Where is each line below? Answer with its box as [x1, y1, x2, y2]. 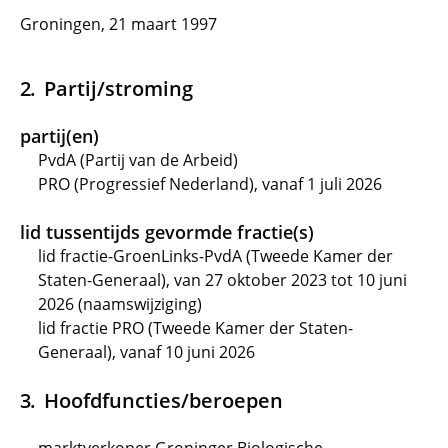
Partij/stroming [43, 74, 193, 102]
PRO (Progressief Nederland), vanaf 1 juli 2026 [38, 173, 382, 195]
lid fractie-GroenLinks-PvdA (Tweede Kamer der [38, 245, 393, 267]
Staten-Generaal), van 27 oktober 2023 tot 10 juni [38, 269, 407, 291]
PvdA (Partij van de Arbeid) [38, 149, 238, 171]
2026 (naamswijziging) [38, 293, 202, 315]
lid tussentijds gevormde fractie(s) [20, 220, 314, 244]
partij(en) [20, 124, 99, 148]
